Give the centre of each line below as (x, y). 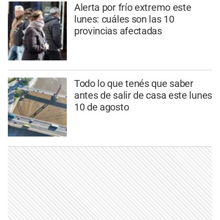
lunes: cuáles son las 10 (124, 19)
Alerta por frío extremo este (133, 7)
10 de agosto (101, 107)
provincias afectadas (118, 31)
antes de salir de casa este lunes (143, 96)
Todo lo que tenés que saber (134, 84)
